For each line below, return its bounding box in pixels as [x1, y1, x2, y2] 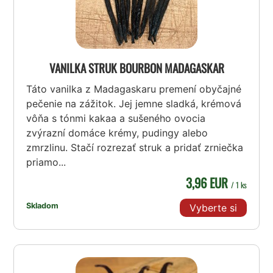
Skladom [26, 200, 59, 210]
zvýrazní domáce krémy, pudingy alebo [26, 126, 208, 139]
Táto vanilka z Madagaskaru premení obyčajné [26, 82, 242, 95]
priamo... [26, 155, 66, 168]
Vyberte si [189, 201, 237, 214]
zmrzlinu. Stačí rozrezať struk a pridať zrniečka [26, 141, 244, 154]
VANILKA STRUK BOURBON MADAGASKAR [49, 58, 224, 77]
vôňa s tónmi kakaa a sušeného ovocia [26, 112, 206, 124]
